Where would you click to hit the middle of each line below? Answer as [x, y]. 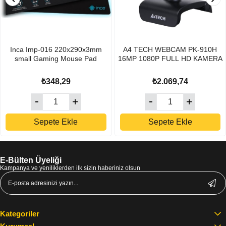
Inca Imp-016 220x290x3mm [56, 50]
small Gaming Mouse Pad [56, 59]
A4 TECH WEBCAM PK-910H [170, 50]
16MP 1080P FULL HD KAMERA [170, 59]
